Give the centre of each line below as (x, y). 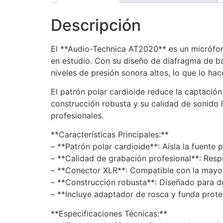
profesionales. (77, 116)
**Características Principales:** (110, 135)
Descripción (96, 25)
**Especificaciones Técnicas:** (109, 213)
